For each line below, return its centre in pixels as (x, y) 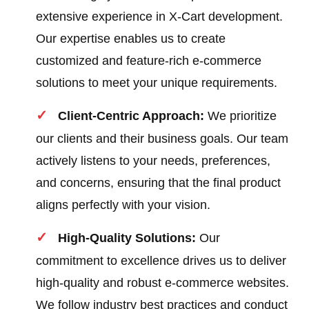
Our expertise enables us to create (131, 39)
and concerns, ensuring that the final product (159, 183)
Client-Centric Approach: (131, 116)
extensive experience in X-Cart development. (160, 17)
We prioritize (241, 116)
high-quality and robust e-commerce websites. (163, 283)
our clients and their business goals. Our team (162, 139)
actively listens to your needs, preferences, (153, 161)
